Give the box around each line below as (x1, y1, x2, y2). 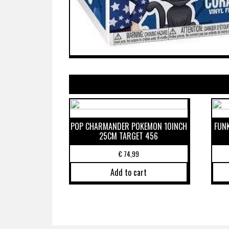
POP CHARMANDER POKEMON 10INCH (70, 120, 187, 132)
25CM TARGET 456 (99, 129, 158, 142)
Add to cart (110, 166, 147, 179)
